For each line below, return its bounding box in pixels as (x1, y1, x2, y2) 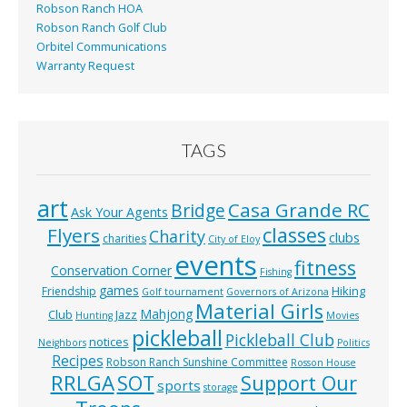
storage (203, 381, 238, 394)
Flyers (47, 223, 100, 249)
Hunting (75, 309, 113, 323)
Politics (336, 336, 370, 350)
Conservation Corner (51, 262, 172, 280)
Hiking (332, 283, 365, 300)
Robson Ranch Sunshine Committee (105, 354, 288, 371)
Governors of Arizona (226, 285, 329, 299)
